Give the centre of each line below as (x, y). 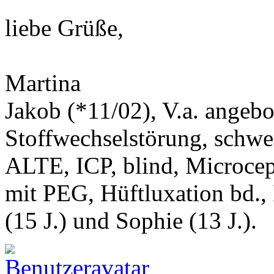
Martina (43, 83)
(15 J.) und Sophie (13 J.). (131, 220)
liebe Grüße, (64, 28)
